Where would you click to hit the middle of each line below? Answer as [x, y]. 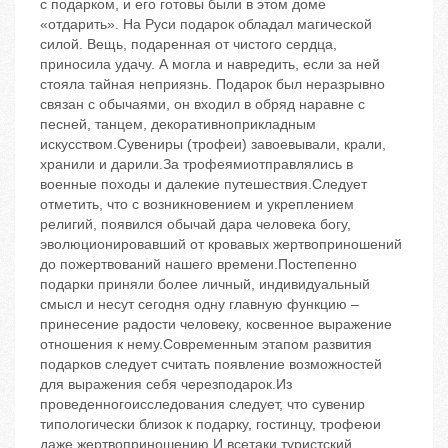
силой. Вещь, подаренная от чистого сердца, [188, 44]
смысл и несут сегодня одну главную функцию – [199, 304]
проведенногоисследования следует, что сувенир [202, 404]
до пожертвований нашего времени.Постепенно [198, 264]
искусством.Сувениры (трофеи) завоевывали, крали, [213, 144]
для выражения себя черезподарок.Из [166, 384]
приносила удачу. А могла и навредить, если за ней [210, 64]
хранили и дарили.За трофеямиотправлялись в [196, 164]
